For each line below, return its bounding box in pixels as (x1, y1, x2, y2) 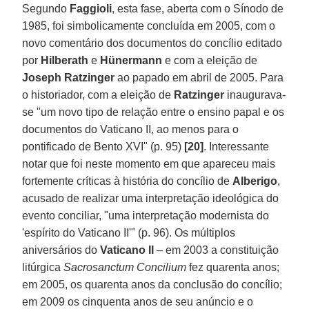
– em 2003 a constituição (154, 243, 279, 256)
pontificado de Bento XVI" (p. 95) (22, 140, 185, 152)
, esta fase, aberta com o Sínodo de (112, 2, 284, 14)
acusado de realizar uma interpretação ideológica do (22, 192, 279, 204)
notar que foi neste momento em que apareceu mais (22, 157, 276, 170)
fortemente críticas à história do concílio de (22, 175, 233, 187)
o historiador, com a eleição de (22, 88, 175, 101)
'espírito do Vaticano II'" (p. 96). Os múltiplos (22, 226, 236, 239)
